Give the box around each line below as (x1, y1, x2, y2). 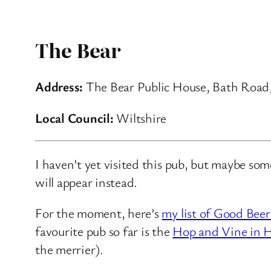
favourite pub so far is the (35, 222, 173, 240)
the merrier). (35, 240, 103, 258)
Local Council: (35, 109, 114, 127)
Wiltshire (113, 109, 167, 127)
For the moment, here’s (35, 204, 162, 222)
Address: (35, 77, 83, 96)
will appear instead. (35, 172, 138, 191)
